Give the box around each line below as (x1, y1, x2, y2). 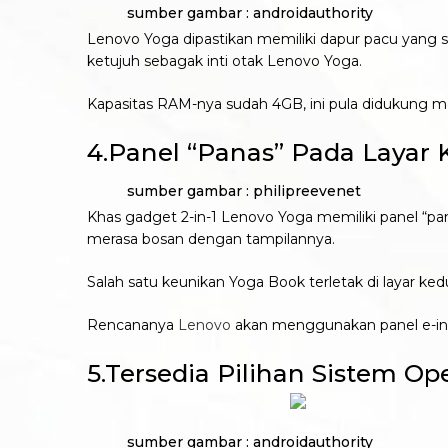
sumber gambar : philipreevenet (87, 182, 361, 200)
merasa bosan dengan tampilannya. (87, 230, 335, 248)
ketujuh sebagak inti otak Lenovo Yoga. (87, 51, 362, 70)
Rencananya (87, 316, 178, 334)
